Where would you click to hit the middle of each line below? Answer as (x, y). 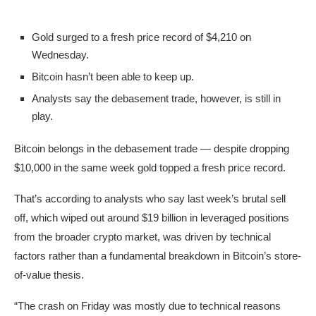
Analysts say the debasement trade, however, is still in (156, 99)
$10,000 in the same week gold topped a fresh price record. (150, 168)
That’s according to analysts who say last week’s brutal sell (150, 199)
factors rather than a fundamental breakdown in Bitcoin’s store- (158, 256)
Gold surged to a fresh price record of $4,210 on (141, 37)
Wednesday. (60, 55)
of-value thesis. (49, 275)
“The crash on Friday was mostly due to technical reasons (147, 306)
